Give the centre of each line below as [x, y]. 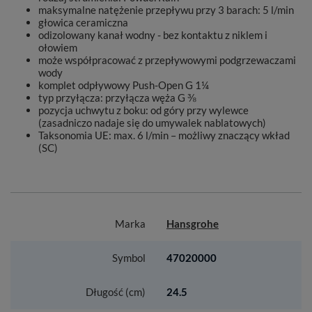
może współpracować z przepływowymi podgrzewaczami [167, 60]
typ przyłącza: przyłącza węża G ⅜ [117, 97]
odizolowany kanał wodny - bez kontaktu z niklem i [153, 35]
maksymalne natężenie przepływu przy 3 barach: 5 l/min [166, 10]
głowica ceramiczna [83, 22]
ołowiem [58, 47]
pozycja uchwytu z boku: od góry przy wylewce [143, 110]
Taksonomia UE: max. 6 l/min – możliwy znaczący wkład [164, 135]
